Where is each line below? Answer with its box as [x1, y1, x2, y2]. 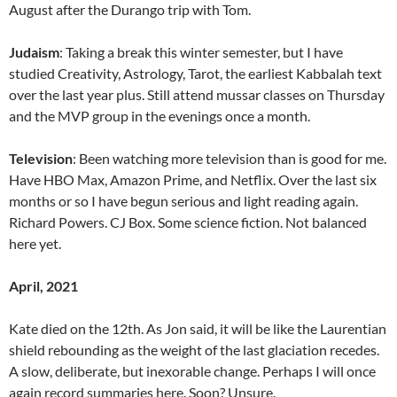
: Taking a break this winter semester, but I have [59, 43, 343, 60]
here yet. [9, 234, 61, 252]
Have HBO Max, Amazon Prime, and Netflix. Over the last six [9, 170, 377, 188]
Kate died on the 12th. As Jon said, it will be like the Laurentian [9, 319, 386, 337]
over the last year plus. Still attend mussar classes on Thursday [9, 85, 385, 103]
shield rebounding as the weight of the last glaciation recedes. [9, 340, 379, 358]
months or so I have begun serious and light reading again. [9, 191, 358, 209]
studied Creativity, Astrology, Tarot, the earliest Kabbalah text [9, 64, 382, 82]
